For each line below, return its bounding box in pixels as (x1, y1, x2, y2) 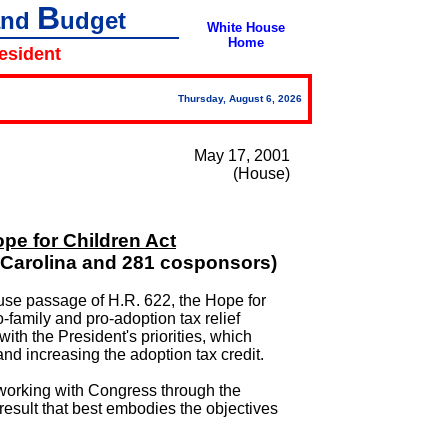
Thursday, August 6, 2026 (178, 93, 308, 104)
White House (207, 20, 285, 35)
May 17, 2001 (194, 147, 290, 164)
